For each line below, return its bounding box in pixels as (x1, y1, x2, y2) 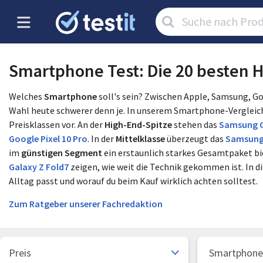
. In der (87, 133, 116, 145)
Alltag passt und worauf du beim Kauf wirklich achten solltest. (9, 175, 258, 187)
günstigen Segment (21, 147, 102, 159)
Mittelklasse (116, 133, 165, 145)
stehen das (172, 119, 219, 131)
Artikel (143, 8, 170, 19)
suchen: (143, 20, 173, 31)
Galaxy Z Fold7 (9, 161, 69, 173)
